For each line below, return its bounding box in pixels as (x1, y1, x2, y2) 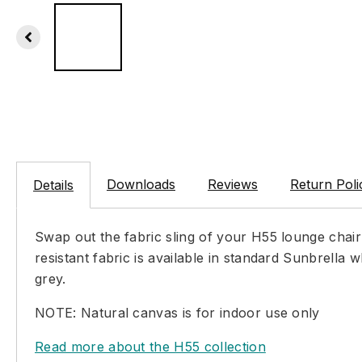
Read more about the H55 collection (35, 339, 266, 356)
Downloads (107, 176, 175, 193)
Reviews (208, 176, 258, 193)
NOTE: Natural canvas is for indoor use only (35, 305, 320, 322)
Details (33, 177, 74, 194)
